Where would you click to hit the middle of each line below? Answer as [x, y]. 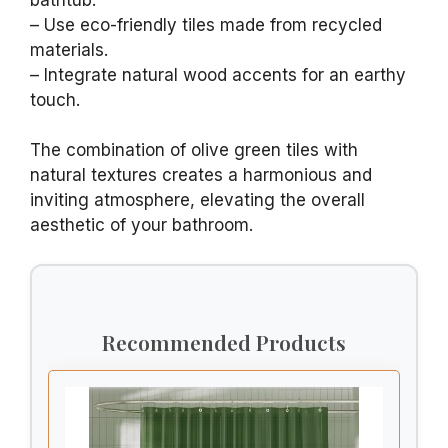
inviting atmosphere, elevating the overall [197, 200]
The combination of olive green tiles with [194, 150]
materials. [69, 49]
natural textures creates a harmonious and [201, 175]
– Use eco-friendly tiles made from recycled [206, 24]
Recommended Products [224, 341]
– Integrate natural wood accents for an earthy [218, 74]
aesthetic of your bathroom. [141, 225]
